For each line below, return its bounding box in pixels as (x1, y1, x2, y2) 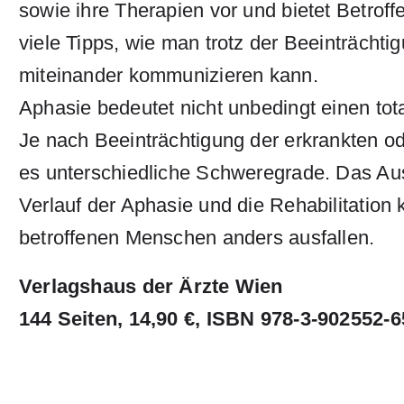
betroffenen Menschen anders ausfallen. (18, 226, 375, 249)
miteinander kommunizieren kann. (18, 64, 318, 87)
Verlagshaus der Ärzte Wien (18, 275, 283, 298)
